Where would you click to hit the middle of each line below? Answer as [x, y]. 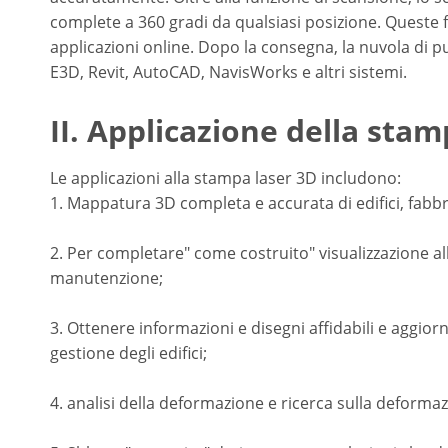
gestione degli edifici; [128, 353]
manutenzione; [106, 278]
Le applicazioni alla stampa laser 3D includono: [225, 178]
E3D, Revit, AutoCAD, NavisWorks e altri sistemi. [228, 72]
